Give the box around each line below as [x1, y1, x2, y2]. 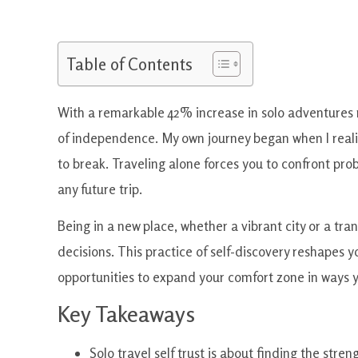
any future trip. [58, 180, 142, 197]
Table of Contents [66, 54, 193, 74]
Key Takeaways [58, 300, 195, 328]
